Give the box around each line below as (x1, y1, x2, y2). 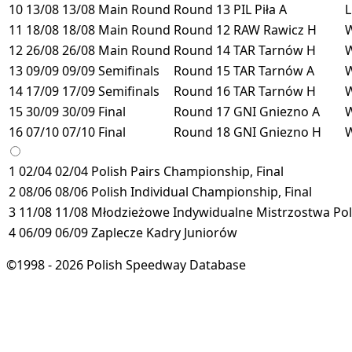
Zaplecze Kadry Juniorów (91, 223, 237, 241)
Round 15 (174, 61, 230, 79)
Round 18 (174, 123, 230, 141)
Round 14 (174, 41, 230, 59)
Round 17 (174, 102, 230, 120)
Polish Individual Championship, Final (91, 182, 312, 200)
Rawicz (263, 20, 307, 38)
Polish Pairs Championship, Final (91, 162, 284, 180)
